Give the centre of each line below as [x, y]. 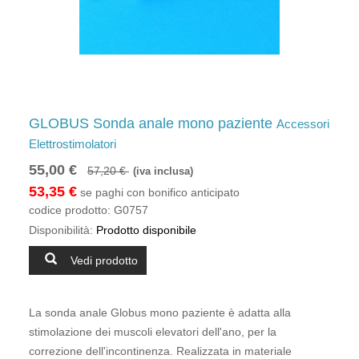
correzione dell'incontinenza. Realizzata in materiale [160, 351]
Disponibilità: [61, 230]
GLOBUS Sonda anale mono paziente [153, 123]
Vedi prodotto [104, 260]
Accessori [303, 124]
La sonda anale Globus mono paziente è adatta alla [160, 313]
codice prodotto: [70, 210]
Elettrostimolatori [73, 144]
